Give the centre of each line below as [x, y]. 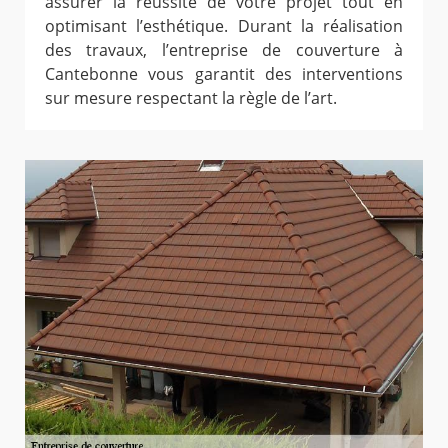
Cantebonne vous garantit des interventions [224, 74]
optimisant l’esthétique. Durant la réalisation [224, 26]
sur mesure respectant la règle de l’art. [191, 98]
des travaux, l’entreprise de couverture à [224, 50]
